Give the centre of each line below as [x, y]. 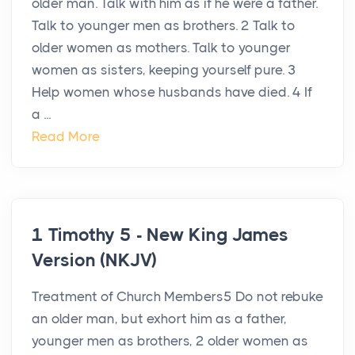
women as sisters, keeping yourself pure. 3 [164, 70]
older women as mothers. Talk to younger [161, 48]
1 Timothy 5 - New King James [160, 235]
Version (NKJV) [95, 261]
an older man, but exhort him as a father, [159, 319]
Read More [66, 137]
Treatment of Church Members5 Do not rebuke [177, 297]
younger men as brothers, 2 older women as [170, 341]
